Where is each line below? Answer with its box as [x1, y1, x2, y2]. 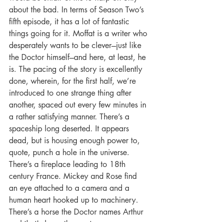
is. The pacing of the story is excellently [9, 64, 145, 75]
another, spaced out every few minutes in [9, 100, 149, 111]
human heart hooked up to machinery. [9, 195, 141, 206]
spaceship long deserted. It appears [9, 123, 131, 134]
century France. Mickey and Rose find [9, 171, 139, 182]
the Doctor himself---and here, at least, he [9, 52, 148, 63]
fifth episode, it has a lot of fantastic [9, 16, 132, 27]
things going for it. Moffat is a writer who [9, 28, 150, 39]
